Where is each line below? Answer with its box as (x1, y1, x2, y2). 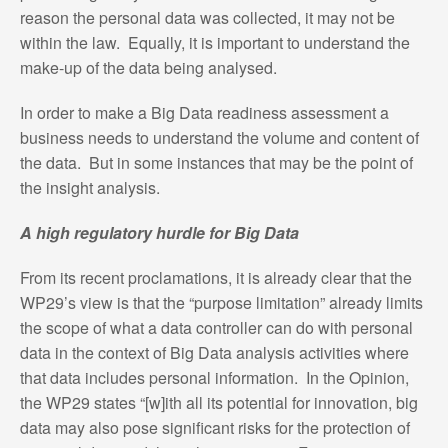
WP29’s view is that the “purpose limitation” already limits (19, 290, 423, 314)
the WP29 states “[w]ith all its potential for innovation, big (19, 390, 418, 414)
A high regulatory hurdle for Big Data (19, 220, 299, 244)
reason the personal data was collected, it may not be (19, 5, 395, 29)
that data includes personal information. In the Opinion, (19, 365, 409, 389)
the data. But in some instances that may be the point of (19, 150, 413, 174)
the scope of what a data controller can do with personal (19, 315, 413, 339)
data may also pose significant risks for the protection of (19, 415, 410, 439)
